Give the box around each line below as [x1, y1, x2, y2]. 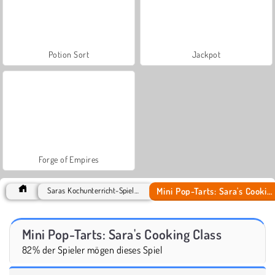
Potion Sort [48, 48, 90, 60]
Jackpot [192, 48, 221, 60]
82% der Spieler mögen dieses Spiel [22, 243, 163, 256]
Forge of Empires [39, 153, 99, 165]
